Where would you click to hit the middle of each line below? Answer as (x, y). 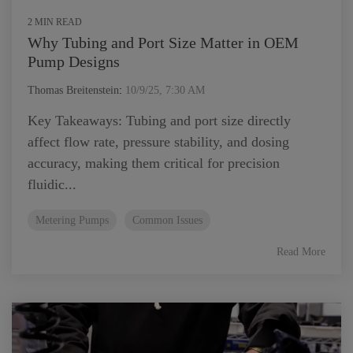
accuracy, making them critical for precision (154, 163)
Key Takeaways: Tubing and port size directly (159, 121)
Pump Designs (74, 61)
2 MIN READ (55, 22)
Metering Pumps (72, 220)
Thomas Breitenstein (73, 90)
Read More (301, 252)
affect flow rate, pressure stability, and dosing (158, 142)
